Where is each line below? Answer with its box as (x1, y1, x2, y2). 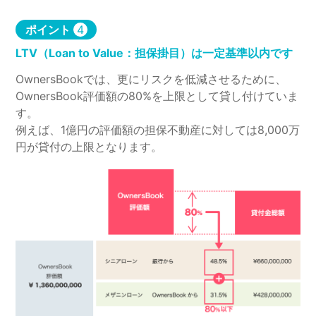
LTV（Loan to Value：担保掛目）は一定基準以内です (16, 45, 293, 60)
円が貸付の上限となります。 (16, 139, 163, 154)
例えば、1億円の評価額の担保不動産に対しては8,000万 (16, 122, 300, 137)
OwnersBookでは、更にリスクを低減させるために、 (16, 71, 287, 86)
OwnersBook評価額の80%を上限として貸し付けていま (16, 88, 299, 103)
